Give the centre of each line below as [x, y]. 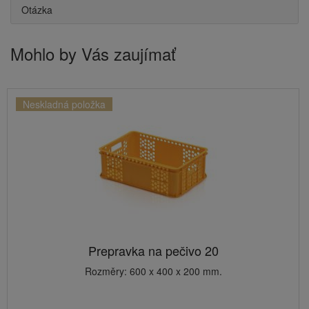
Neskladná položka [64, 104]
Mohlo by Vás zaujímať [93, 54]
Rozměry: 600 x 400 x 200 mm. [153, 271]
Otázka [37, 10]
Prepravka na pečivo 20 [153, 251]
